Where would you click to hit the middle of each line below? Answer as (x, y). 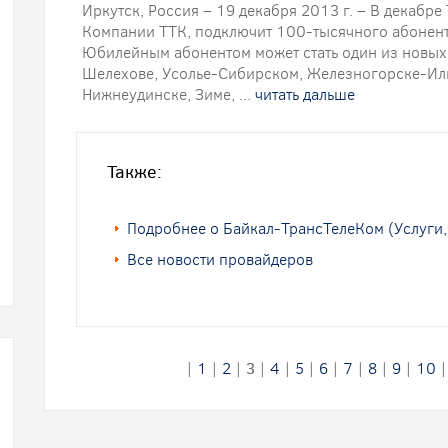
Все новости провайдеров (220, 259)
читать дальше (305, 94)
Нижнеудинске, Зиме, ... (168, 94)
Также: (134, 172)
